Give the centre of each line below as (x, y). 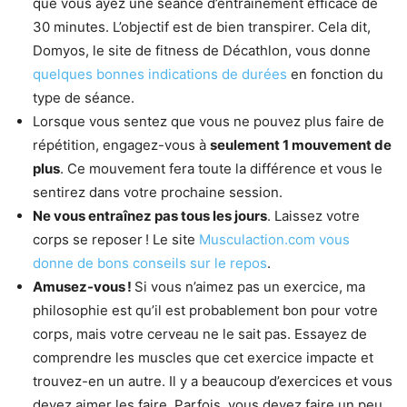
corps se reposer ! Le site (116, 239)
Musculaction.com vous (274, 239)
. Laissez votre (313, 215)
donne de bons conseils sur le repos (150, 263)
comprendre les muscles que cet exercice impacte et (203, 357)
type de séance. (84, 97)
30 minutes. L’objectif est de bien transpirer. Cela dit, (202, 26)
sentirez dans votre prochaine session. (158, 192)
